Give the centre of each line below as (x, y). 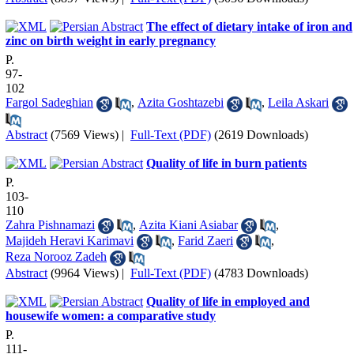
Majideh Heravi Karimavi (70, 240)
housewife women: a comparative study (111, 315)
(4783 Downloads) (261, 273)
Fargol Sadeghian (49, 103)
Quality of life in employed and (228, 301)
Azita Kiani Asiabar (188, 224)
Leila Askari (298, 103)
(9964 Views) (85, 273)
